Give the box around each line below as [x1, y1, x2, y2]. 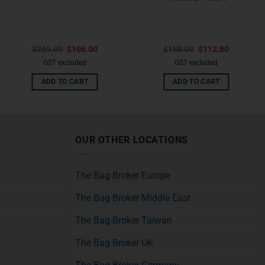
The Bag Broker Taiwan [75, 215, 172, 227]
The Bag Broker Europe [75, 170, 170, 182]
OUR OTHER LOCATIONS [75, 134, 189, 146]
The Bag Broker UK [75, 237, 153, 249]
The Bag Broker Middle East [75, 192, 190, 204]
